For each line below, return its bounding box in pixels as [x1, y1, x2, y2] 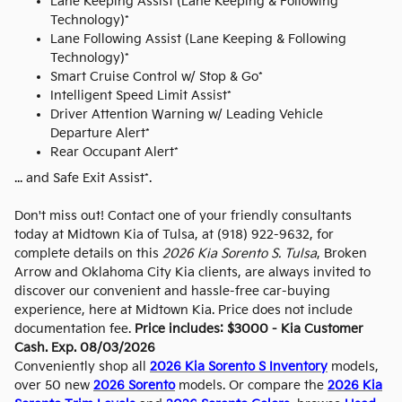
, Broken [317, 245, 367, 261]
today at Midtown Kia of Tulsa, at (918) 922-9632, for [14, 226, 334, 242]
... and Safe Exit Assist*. [14, 170, 152, 186]
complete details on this [14, 245, 162, 261]
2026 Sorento [93, 377, 175, 393]
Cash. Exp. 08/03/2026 [14, 339, 155, 355]
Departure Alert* [50, 125, 150, 141]
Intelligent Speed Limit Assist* [50, 87, 232, 103]
